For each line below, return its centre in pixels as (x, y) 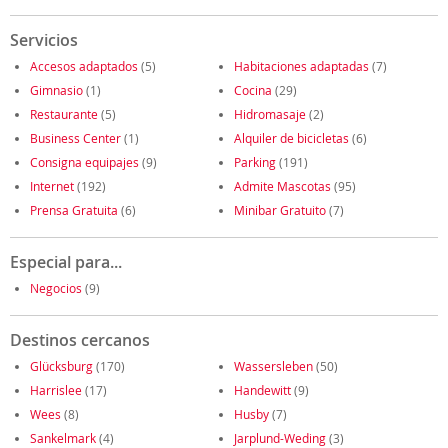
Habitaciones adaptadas (301, 66)
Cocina (253, 90)
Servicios (44, 40)
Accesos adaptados (84, 66)
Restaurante (64, 114)
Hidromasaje (270, 114)
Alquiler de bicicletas (291, 138)
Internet (52, 186)
